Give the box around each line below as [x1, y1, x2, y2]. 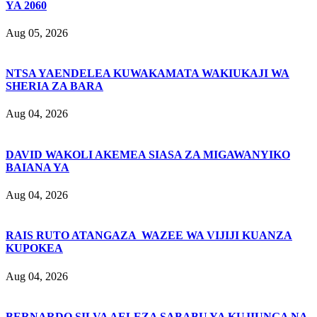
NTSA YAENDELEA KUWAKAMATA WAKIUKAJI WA [6, 67, 289, 80]
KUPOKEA [6, 242, 63, 255]
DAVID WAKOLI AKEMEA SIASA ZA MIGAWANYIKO [6, 148, 290, 161]
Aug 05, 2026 [6, 26, 68, 39]
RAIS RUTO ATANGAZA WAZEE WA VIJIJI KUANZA [6, 229, 292, 242]
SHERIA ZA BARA [6, 80, 103, 93]
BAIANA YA [6, 161, 69, 173]
